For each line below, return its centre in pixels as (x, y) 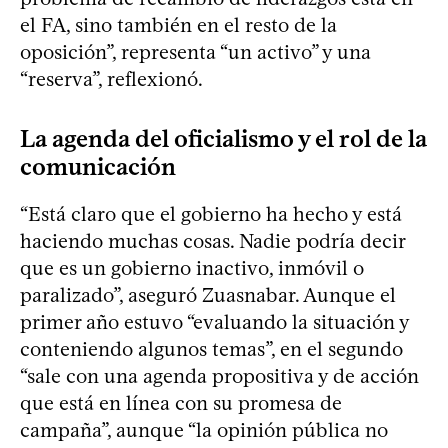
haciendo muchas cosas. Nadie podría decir (212, 241)
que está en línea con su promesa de (181, 403)
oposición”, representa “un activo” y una (195, 52)
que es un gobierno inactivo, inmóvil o (192, 268)
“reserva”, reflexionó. (111, 79)
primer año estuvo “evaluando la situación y (214, 322)
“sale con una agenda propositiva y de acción (219, 376)
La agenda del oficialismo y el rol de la (223, 139)
